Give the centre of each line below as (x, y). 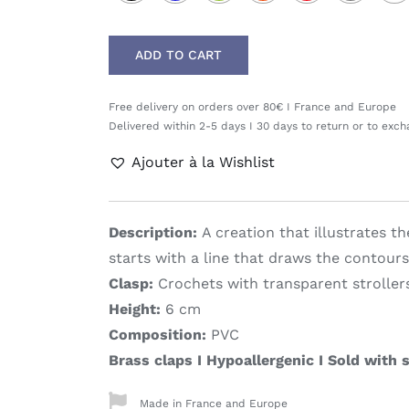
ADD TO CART (178, 55)
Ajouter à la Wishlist (203, 162)
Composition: (157, 335)
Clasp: (131, 283)
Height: (135, 309)
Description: (155, 232)
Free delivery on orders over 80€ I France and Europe (252, 107)
